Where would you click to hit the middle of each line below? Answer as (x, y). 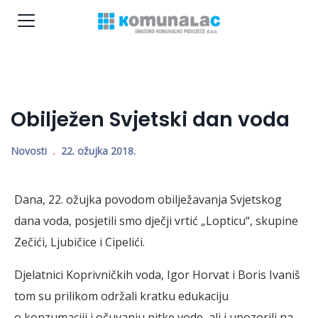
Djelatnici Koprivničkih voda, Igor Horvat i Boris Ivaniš (157, 275)
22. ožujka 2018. (98, 151)
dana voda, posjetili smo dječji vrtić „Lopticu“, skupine (156, 221)
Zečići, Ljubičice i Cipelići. (79, 242)
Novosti (29, 151)
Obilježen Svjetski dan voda (150, 120)
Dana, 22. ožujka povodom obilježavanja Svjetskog (148, 200)
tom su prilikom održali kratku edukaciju (121, 296)
